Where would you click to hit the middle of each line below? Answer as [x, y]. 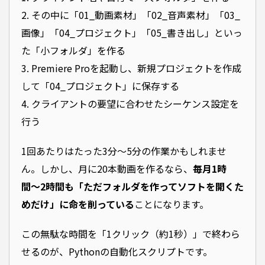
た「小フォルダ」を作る [73, 50]
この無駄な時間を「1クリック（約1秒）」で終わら [131, 233]
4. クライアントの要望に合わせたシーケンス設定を [130, 103]
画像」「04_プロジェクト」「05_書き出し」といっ [132, 32]
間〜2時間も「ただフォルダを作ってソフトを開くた [132, 186]
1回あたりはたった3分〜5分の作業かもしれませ [124, 151]
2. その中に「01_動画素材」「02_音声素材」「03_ [131, 14]
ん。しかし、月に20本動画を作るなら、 [107, 168]
